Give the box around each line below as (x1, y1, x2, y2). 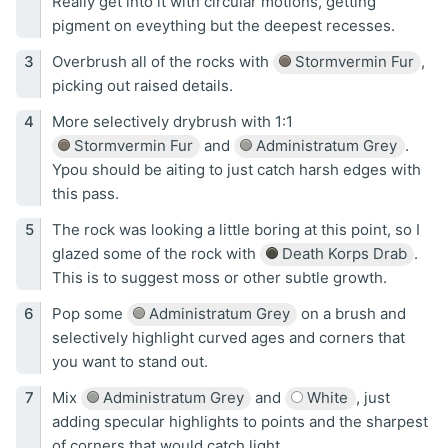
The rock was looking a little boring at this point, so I (51, 219, 420, 239)
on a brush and (297, 303, 406, 323)
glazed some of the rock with (51, 243, 260, 263)
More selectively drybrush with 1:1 (51, 111, 293, 131)
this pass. (51, 183, 119, 203)
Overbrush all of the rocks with (51, 51, 273, 71)
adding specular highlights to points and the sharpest (51, 411, 428, 431)
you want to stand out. (51, 351, 208, 371)
